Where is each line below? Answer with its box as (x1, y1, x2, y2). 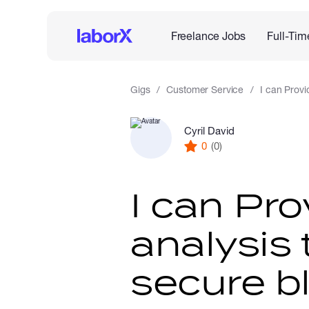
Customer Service (166, 83, 244, 95)
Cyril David (184, 123, 235, 137)
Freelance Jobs (170, 29, 246, 42)
